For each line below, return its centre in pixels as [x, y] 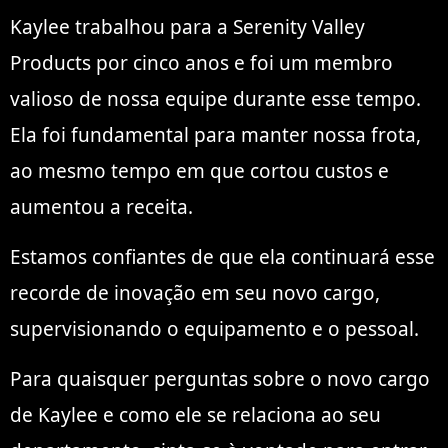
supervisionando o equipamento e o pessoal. [214, 329]
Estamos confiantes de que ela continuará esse [222, 257]
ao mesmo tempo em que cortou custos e [199, 170]
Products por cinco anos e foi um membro [201, 62]
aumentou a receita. [101, 206]
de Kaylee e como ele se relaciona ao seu [195, 415]
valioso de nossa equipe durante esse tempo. [215, 98]
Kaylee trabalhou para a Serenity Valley [187, 26]
